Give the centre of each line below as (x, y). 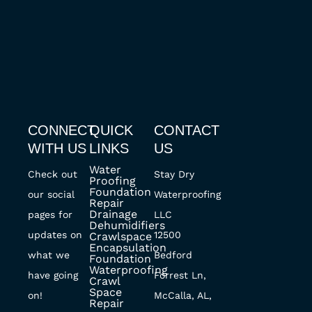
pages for (50, 214)
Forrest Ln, (180, 275)
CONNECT (62, 130)
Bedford (173, 255)
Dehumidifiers (127, 225)
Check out (53, 174)
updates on (55, 235)
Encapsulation (128, 248)
